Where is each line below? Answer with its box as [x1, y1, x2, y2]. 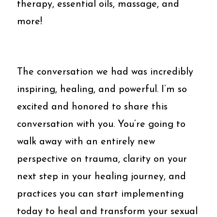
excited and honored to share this [17, 102, 168, 112]
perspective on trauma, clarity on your [17, 154, 187, 164]
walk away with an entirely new [17, 137, 155, 147]
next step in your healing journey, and [17, 171, 186, 182]
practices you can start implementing [17, 189, 184, 199]
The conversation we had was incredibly [17, 67, 193, 77]
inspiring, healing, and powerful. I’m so [17, 84, 187, 94]
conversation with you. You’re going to [17, 119, 186, 129]
